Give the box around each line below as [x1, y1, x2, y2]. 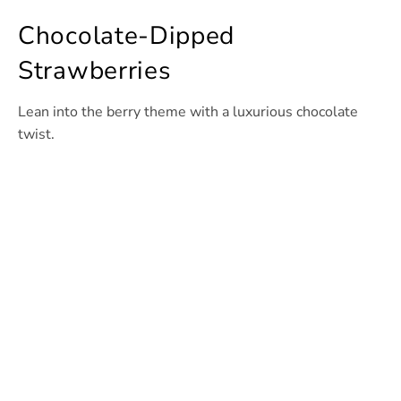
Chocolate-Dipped [18, 19, 235, 54]
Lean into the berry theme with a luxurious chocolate [18, 102, 358, 123]
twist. [18, 124, 55, 145]
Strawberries [18, 54, 171, 89]
